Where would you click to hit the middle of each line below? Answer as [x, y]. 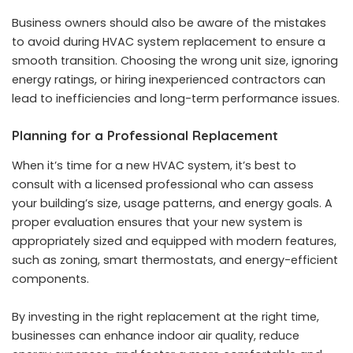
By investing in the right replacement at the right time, [165, 316]
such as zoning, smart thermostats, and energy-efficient [175, 260]
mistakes [300, 23]
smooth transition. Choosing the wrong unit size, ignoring [175, 61]
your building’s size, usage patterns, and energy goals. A [172, 203]
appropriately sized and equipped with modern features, [174, 241]
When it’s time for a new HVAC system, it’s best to [154, 165]
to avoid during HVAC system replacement [134, 42]
